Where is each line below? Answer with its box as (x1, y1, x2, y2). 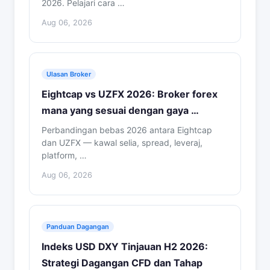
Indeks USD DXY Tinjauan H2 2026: (42, 240, 208, 253)
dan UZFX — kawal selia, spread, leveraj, (42, 137, 202, 148)
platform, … (42, 150, 87, 160)
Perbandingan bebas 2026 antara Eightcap (42, 125, 212, 135)
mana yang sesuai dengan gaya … (42, 104, 199, 116)
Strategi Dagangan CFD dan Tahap (42, 257, 202, 269)
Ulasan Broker (46, 70, 91, 78)
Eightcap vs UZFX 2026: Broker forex (42, 88, 218, 100)
